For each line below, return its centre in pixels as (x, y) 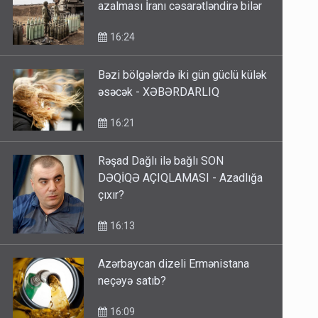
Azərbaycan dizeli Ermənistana (174, 264)
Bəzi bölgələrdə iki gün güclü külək (183, 75)
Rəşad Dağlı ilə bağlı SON (161, 161)
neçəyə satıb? (132, 281)
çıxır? (111, 195)
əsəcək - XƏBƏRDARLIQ (159, 92)
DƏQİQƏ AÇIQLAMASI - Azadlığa (181, 178)
